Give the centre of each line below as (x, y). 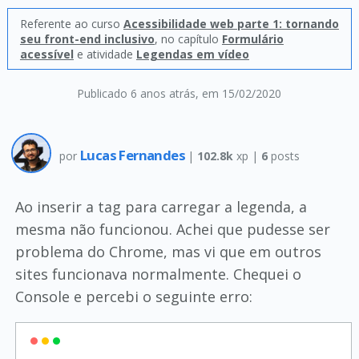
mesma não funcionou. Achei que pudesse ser (172, 229)
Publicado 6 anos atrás (137, 93)
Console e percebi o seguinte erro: (133, 296)
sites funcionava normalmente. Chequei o (158, 274)
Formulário (252, 39)
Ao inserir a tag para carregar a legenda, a (161, 207)
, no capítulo (188, 39)
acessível (46, 54)
